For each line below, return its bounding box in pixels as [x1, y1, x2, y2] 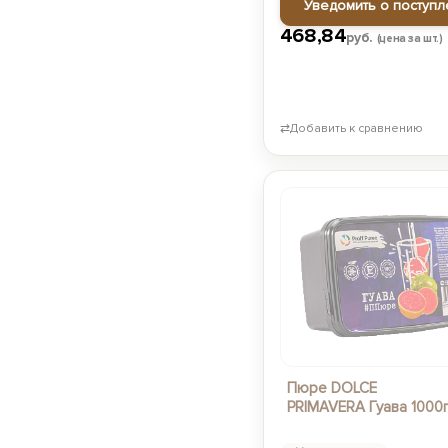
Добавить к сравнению [289, 121, 423, 136]
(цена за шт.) [376, 32, 443, 45]
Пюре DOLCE [286, 379, 377, 397]
